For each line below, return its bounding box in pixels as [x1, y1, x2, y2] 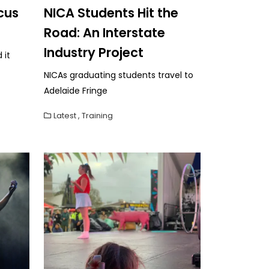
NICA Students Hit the [44, 4, 178, 22]
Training [82, 110, 113, 121]
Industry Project [44, 43, 144, 61]
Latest [53, 110, 76, 121]
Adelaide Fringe [44, 84, 107, 97]
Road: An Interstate [44, 23, 165, 41]
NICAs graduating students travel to [44, 68, 193, 81]
